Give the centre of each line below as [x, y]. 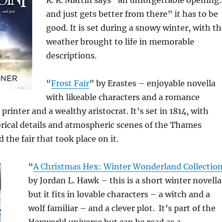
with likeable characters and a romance [123, 97]
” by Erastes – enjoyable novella [152, 83]
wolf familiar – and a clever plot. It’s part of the [122, 208]
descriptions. [71, 56]
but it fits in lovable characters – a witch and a [119, 194]
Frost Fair [70, 83]
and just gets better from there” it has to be [132, 14]
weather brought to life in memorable [120, 42]
